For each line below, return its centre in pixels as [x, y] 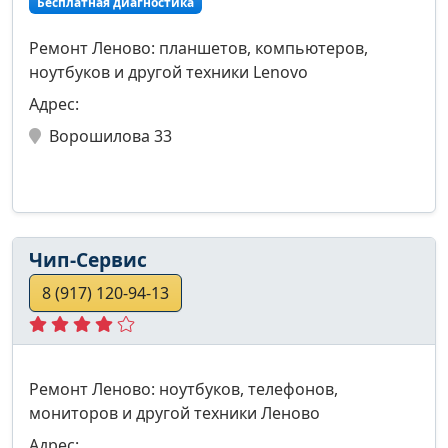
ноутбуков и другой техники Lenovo [168, 71]
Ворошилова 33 [110, 135]
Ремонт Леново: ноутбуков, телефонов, [183, 388]
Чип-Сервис [88, 259]
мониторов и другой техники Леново [174, 412]
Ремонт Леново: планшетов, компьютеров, [198, 47]
